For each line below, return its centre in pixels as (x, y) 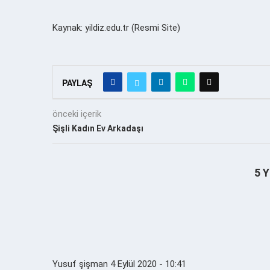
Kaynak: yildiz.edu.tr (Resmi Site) (116, 27)
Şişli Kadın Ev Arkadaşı (98, 128)
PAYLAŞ (77, 83)
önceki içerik (77, 114)
